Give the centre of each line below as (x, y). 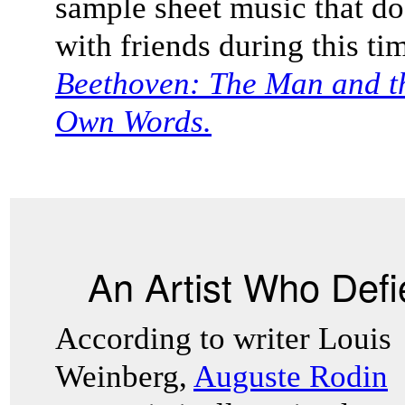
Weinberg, (124, 377)
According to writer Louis (223, 339)
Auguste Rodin (291, 377)
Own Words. (133, 122)
